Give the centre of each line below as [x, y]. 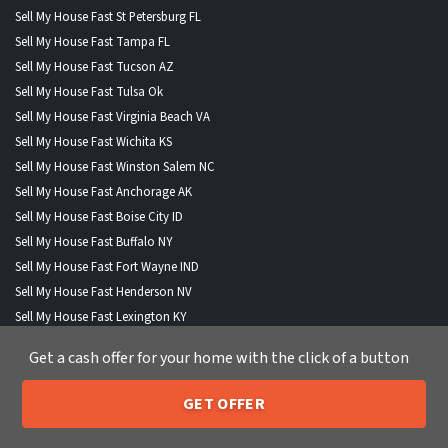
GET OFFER [224, 403]
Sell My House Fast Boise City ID [99, 217]
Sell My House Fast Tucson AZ [94, 67]
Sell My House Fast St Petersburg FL [108, 17]
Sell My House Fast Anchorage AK [103, 192]
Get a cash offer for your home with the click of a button [219, 357]
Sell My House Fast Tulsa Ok [89, 92]
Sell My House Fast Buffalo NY [93, 242]
